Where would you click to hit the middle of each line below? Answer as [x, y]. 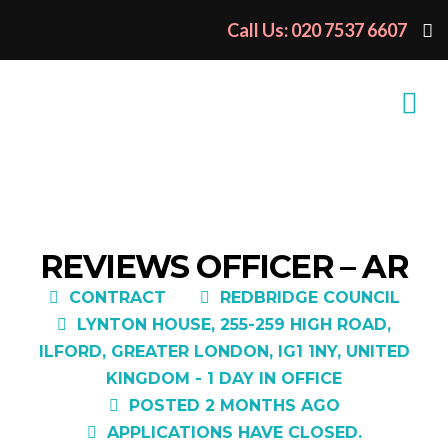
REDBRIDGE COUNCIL [309, 297]
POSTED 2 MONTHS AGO [234, 405]
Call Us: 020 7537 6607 [317, 30]
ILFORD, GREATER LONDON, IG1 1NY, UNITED [224, 351]
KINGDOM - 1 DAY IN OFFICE [224, 378]
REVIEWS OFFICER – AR [224, 266]
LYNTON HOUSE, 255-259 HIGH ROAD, [234, 324]
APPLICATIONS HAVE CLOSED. [234, 432]
